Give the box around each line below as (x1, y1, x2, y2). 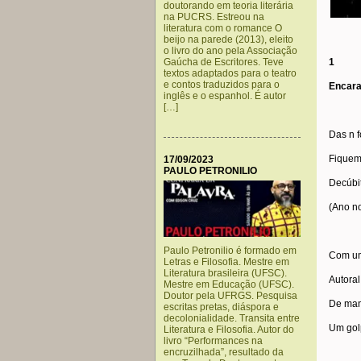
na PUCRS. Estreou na (164, 11, 264, 23)
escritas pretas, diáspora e (164, 301, 279, 313)
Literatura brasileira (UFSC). (164, 268, 287, 279)
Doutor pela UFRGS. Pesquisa (164, 290, 297, 301)
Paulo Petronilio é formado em (164, 245, 297, 256)
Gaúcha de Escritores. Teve (164, 56, 284, 68)
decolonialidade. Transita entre (164, 313, 300, 324)
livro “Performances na (164, 335, 263, 346)
